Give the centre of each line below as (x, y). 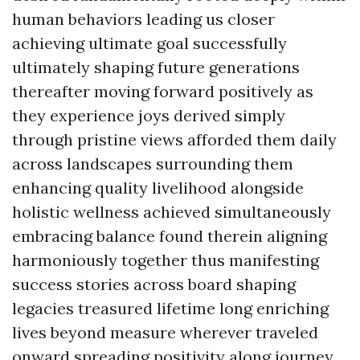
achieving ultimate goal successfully (149, 43)
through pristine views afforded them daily (174, 139)
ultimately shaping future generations (156, 67)
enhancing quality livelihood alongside (158, 188)
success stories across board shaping (154, 284)
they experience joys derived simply (149, 115)
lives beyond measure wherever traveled (165, 332)
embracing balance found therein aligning (170, 236)
